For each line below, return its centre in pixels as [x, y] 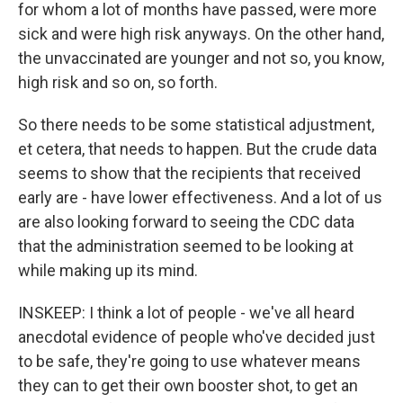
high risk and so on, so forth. [118, 82]
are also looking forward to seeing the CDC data [186, 222]
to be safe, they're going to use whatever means [189, 361]
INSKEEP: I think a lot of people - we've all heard [186, 313]
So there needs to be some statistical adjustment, [196, 125]
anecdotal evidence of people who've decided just [197, 337]
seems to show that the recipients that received [189, 173]
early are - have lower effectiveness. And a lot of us [200, 197]
